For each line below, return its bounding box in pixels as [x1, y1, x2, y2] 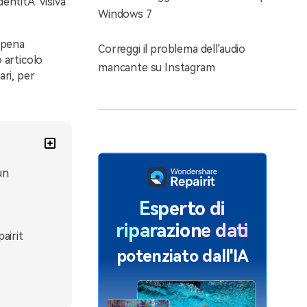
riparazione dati [116, 219, 249, 242]
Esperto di [139, 197, 226, 220]
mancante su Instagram [98, 61, 215, 74]
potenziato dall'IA [116, 246, 249, 266]
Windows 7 [98, 8, 152, 21]
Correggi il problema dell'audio [98, 42, 246, 56]
